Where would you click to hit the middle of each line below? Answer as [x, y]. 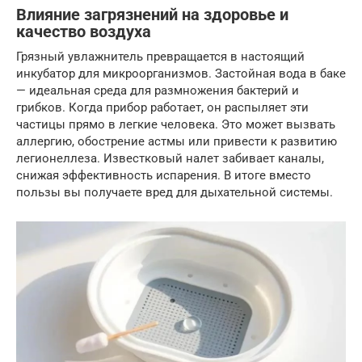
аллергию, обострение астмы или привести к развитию [177, 141]
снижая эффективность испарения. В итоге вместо [164, 175]
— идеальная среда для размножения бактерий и [158, 90]
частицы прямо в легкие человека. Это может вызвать [176, 124]
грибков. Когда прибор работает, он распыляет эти [162, 107]
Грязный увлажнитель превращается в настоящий [160, 57]
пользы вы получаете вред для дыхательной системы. [175, 192]
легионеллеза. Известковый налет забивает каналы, [170, 158]
